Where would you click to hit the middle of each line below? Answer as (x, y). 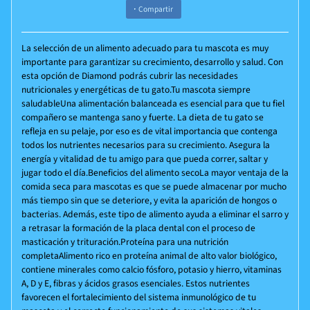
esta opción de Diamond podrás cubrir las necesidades (129, 76)
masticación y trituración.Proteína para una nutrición (125, 242)
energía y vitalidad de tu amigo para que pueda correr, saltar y (144, 159)
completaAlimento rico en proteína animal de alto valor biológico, (149, 256)
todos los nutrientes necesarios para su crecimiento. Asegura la (145, 145)
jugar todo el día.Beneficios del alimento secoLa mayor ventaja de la (155, 173)
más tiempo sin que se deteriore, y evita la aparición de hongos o (149, 201)
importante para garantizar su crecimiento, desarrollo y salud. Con (152, 62)
